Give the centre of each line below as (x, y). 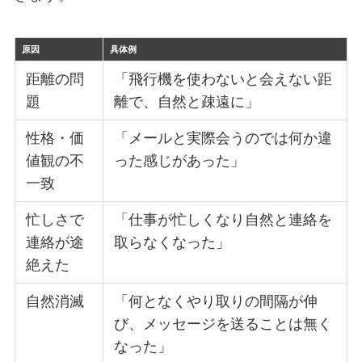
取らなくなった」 (173, 243)
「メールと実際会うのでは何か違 (223, 139)
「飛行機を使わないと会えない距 (223, 80)
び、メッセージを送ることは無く (223, 324)
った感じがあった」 (180, 161)
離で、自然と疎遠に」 (187, 102)
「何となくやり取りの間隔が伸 (216, 302)
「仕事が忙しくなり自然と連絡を (223, 220)
